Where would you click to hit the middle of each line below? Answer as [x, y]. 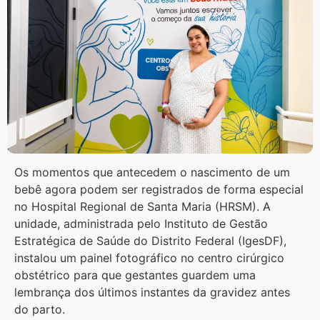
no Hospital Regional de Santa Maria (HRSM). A [142, 207]
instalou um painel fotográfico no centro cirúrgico [149, 258]
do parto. [40, 310]
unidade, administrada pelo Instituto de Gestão [141, 224]
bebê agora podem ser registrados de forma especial [159, 190]
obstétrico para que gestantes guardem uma [135, 275]
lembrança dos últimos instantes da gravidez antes [152, 292]
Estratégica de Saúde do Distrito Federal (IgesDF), [150, 241]
